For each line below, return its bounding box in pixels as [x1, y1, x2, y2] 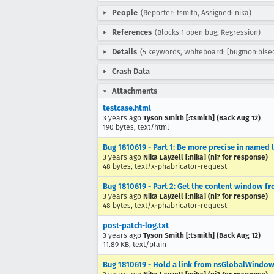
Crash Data [112, 67, 150, 76]
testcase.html [103, 103, 151, 113]
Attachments [112, 86, 157, 95]
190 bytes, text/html [103, 123, 169, 131]
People [112, 8, 138, 17]
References [112, 28, 152, 37]
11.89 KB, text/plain [103, 240, 166, 249]
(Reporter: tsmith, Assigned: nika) [141, 9, 251, 17]
